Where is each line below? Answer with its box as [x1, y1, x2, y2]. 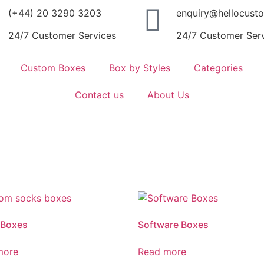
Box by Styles [109, 62, 171, 74]
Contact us [74, 89, 124, 101]
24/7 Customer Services [8, 29, 116, 42]
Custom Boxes [21, 62, 86, 74]
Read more [138, 246, 186, 258]
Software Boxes [138, 219, 209, 231]
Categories [194, 62, 243, 74]
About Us [147, 89, 189, 101]
